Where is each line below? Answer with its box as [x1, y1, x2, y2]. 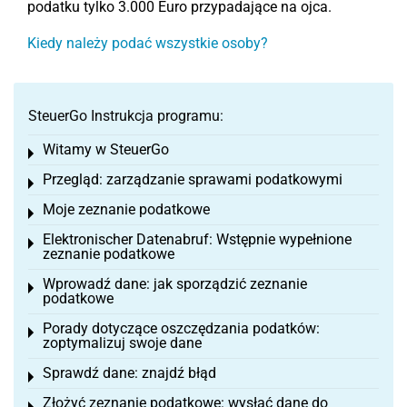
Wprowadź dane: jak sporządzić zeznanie [43, 275, 307, 293]
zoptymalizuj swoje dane [43, 334, 202, 352]
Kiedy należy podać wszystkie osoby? [27, 35, 268, 52]
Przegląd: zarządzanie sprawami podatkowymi [43, 171, 342, 188]
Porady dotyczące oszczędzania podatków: [43, 320, 320, 337]
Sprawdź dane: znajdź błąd [43, 364, 216, 382]
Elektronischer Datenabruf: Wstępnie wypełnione [43, 231, 352, 248]
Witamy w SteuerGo [43, 141, 169, 158]
